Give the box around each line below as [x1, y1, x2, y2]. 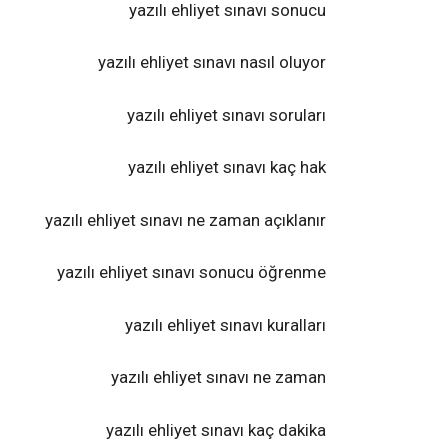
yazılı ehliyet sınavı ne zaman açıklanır [45, 209, 326, 230]
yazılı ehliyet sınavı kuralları [125, 314, 326, 335]
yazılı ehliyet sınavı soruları [127, 104, 326, 125]
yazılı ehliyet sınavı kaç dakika [106, 419, 326, 440]
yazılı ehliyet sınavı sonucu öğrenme [57, 262, 326, 282]
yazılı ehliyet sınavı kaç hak [128, 157, 326, 177]
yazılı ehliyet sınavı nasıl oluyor [98, 52, 326, 72]
